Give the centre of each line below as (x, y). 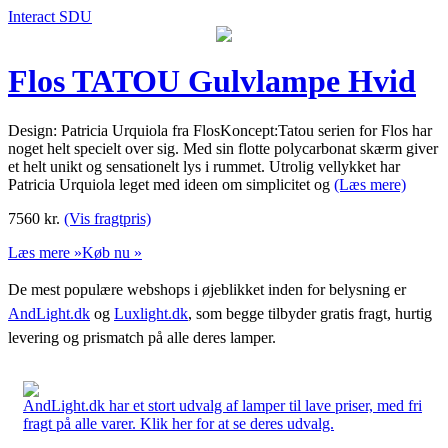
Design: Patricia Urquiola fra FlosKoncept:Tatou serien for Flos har (220, 130)
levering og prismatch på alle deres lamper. (142, 337)
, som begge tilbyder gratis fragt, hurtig (310, 313)
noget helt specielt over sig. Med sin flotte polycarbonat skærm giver (223, 148)
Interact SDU (50, 16)
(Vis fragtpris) (107, 218)
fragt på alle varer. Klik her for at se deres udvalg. (178, 423)
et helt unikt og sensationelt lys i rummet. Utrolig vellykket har (204, 166)
